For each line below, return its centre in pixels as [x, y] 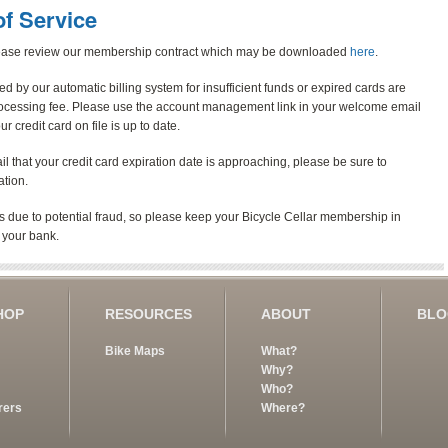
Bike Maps [134, 350]
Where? [282, 407]
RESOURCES [148, 313]
